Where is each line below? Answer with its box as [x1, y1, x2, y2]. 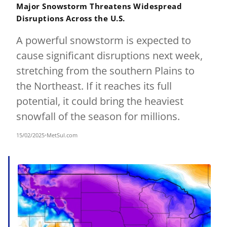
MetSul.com [47, 131, 78, 139]
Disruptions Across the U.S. [16, 13, 125, 23]
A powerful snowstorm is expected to [16, 33, 191, 47]
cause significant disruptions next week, [16, 49, 203, 62]
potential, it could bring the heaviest [16, 94, 183, 108]
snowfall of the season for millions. [16, 109, 180, 123]
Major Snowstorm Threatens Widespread [16, 1, 182, 11]
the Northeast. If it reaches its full [16, 79, 172, 93]
